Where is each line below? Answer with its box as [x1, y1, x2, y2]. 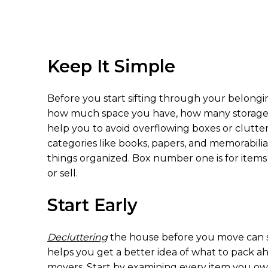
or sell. [47, 167, 78, 179]
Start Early [47, 194, 138, 216]
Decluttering [47, 232, 108, 243]
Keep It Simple [47, 56, 175, 77]
